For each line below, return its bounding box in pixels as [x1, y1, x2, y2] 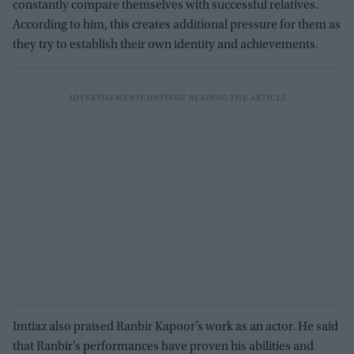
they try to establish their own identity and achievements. [13, 38, 318, 51]
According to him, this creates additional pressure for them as [13, 18, 341, 32]
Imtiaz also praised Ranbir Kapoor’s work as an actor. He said [13, 320, 338, 333]
